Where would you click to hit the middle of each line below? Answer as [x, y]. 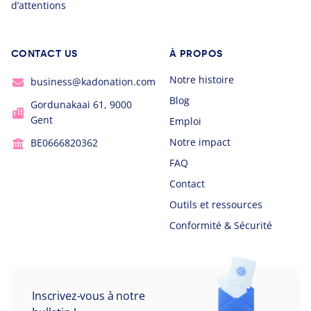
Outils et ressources [216, 204]
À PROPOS [196, 53]
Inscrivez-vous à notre [89, 295]
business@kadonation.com [93, 81]
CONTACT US [44, 53]
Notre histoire [202, 79]
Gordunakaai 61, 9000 [81, 104]
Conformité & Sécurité [221, 225]
